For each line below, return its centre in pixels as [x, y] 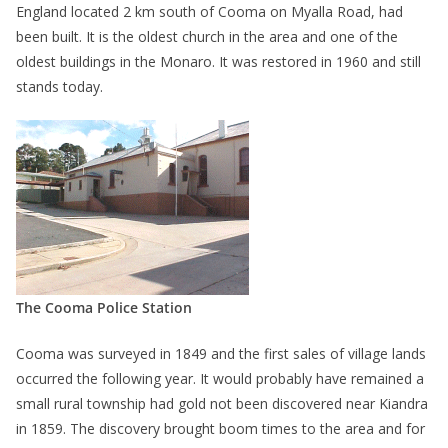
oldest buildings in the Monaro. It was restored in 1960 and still [218, 62]
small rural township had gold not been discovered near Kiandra [222, 404]
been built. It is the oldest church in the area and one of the [207, 37]
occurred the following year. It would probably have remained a [220, 379]
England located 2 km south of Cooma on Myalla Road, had [209, 12]
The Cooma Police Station [104, 308]
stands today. [59, 87]
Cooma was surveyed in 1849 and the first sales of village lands [221, 354]
